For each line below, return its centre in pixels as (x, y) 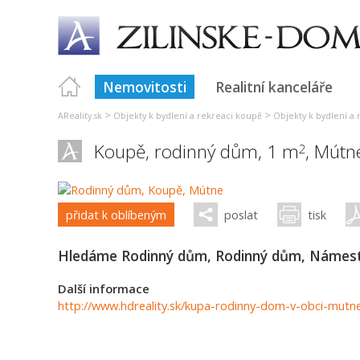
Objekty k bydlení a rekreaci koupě (188, 116)
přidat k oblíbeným (116, 215)
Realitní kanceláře (274, 87)
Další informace (104, 288)
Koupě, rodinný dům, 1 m (196, 151)
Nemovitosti (145, 87)
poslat (241, 215)
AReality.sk (80, 116)
